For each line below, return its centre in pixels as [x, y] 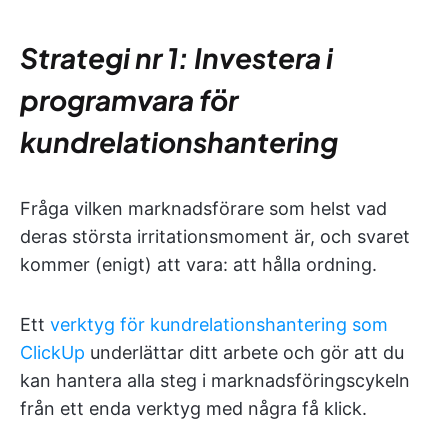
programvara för [129, 99]
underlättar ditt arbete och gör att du [244, 352]
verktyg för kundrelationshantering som [219, 324]
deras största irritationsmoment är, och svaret [215, 236]
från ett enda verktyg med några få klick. [193, 408]
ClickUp [52, 352]
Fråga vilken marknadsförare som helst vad [203, 208]
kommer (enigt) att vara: [124, 264]
